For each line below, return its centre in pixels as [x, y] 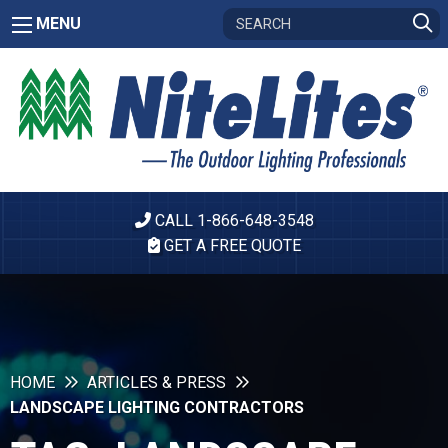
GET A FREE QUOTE [230, 246]
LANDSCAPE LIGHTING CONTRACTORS [157, 408]
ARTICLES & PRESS [156, 383]
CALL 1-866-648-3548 [232, 221]
